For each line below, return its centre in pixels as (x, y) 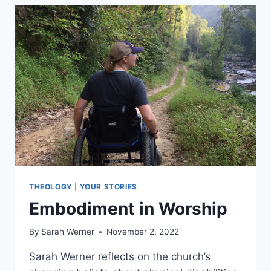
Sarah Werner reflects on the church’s (120, 257)
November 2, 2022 (143, 232)
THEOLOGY (51, 186)
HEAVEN (99, 6)
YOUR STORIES (108, 186)
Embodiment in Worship (128, 208)
